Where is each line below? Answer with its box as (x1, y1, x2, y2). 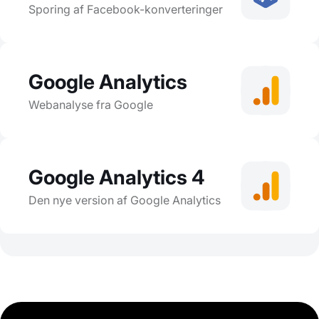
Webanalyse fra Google (28, 97, 153, 112)
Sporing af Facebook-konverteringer (28, 1, 223, 16)
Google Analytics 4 (28, 164, 205, 189)
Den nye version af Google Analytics (28, 192, 221, 207)
